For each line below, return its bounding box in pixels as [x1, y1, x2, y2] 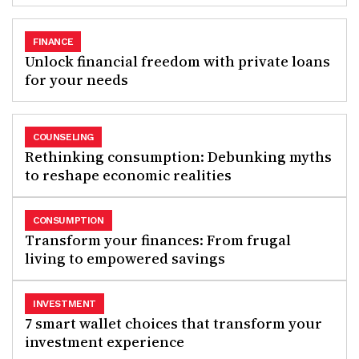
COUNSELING [33, 131, 94, 143]
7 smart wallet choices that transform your [25, 313, 322, 333]
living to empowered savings [25, 248, 225, 268]
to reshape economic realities [25, 165, 232, 185]
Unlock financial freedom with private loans [25, 51, 330, 71]
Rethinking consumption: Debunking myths [25, 147, 332, 167]
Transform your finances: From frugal [25, 230, 291, 250]
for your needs [25, 70, 128, 90]
